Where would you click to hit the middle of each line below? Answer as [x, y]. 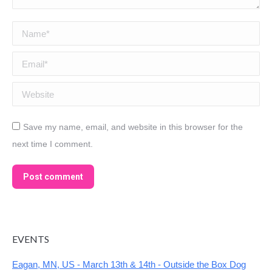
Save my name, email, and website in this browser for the [133, 127]
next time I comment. [53, 144]
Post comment [53, 177]
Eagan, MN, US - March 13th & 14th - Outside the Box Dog [129, 264]
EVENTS [31, 239]
